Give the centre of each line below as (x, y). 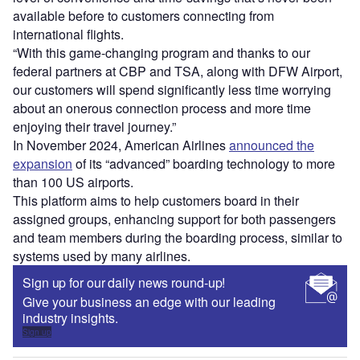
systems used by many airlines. (102, 256)
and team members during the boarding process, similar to (178, 237)
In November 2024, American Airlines (121, 145)
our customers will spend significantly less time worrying (172, 89)
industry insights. (70, 317)
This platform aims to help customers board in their (156, 200)
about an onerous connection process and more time (162, 108)
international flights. (68, 34)
